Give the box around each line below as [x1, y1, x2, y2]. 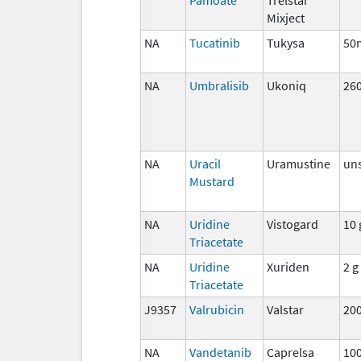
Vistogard [267, 215, 318, 232]
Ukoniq [267, 77, 306, 93]
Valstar [267, 301, 304, 317]
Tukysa [267, 34, 305, 51]
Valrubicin [189, 301, 244, 317]
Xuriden [267, 258, 309, 275]
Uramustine [267, 155, 330, 172]
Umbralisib [189, 77, 249, 93]
